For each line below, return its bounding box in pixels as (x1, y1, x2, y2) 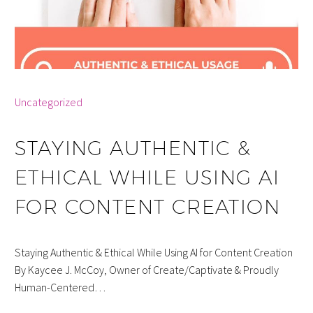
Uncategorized (15, 95, 82, 110)
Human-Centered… (15, 279, 105, 294)
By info (15, 78, 45, 92)
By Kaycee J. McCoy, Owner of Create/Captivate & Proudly (15, 262, 279, 277)
